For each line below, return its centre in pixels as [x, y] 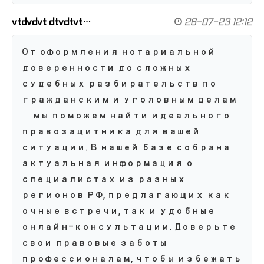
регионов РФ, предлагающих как [126, 195]
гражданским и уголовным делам [129, 100]
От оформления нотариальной [118, 52]
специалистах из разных [103, 179]
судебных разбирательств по [119, 84]
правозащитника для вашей [111, 132]
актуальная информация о [107, 164]
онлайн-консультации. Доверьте [129, 227]
